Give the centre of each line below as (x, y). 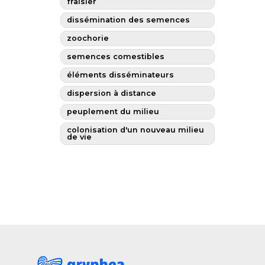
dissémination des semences (128, 20)
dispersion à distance (111, 93)
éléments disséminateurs (120, 75)
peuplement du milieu (113, 111)
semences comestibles (115, 56)
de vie (79, 137)
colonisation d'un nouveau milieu (135, 130)
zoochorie (88, 38)
